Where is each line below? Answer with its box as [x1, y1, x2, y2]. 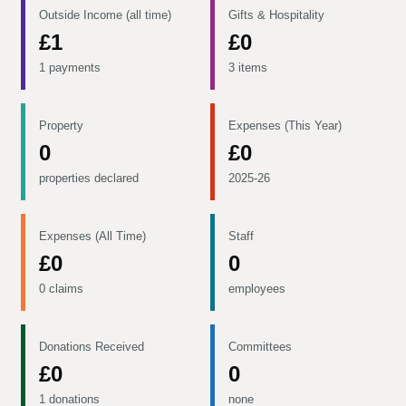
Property [39, 119, 83, 132]
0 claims [39, 282, 83, 295]
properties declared [39, 171, 139, 185]
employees [227, 282, 285, 295]
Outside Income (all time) [39, 8, 171, 22]
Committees [227, 340, 292, 353]
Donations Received [39, 340, 144, 353]
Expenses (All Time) [39, 229, 146, 243]
